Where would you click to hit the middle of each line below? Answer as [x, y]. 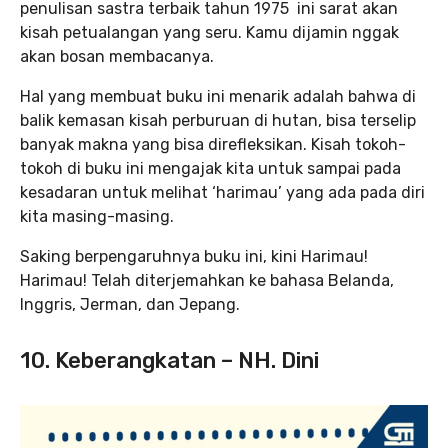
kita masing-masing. [99, 216]
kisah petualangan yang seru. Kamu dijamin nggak [209, 32]
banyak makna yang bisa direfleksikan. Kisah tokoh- [213, 144]
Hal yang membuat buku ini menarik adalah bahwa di [218, 96]
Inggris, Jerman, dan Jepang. [132, 304]
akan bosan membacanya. [117, 56]
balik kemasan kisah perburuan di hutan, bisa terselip [218, 120]
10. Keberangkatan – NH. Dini [169, 360]
